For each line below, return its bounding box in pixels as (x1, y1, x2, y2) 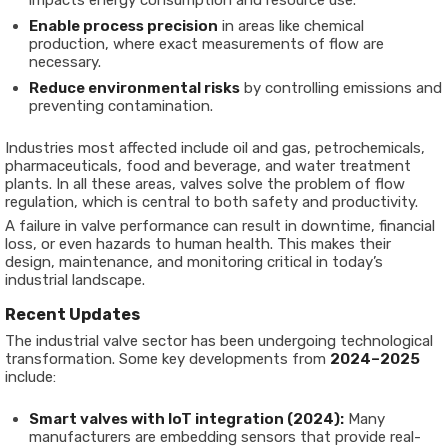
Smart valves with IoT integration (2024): (29, 410, 344, 428)
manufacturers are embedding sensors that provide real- (29, 428, 421, 446)
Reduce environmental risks (29, 79, 240, 97)
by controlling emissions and (240, 79, 442, 97)
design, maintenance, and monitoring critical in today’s (5, 253, 383, 271)
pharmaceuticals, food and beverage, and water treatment (5, 157, 411, 175)
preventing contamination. (29, 97, 213, 115)
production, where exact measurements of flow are (29, 35, 384, 53)
